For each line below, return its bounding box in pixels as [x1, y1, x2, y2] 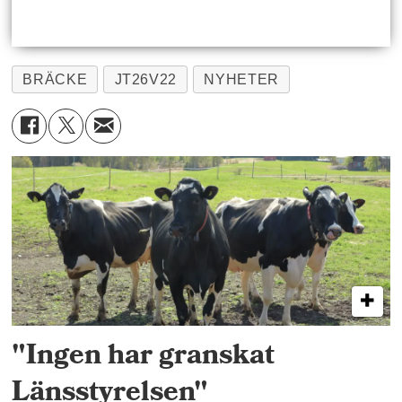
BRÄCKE [22, 71, 88, 87]
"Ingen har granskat [12, 333, 275, 381]
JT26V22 [114, 71, 178, 87]
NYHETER [204, 71, 279, 87]
